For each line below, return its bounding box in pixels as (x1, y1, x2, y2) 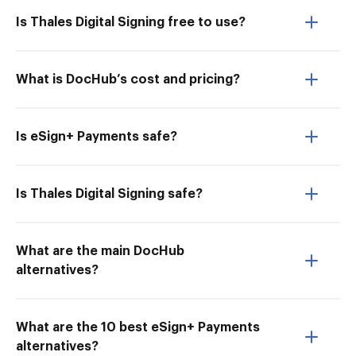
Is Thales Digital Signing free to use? (16, 16, 246, 29)
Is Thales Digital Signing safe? (16, 188, 203, 200)
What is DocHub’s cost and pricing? (16, 73, 240, 86)
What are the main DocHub (16, 245, 184, 257)
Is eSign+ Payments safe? (16, 130, 177, 143)
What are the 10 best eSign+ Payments (16, 321, 260, 334)
